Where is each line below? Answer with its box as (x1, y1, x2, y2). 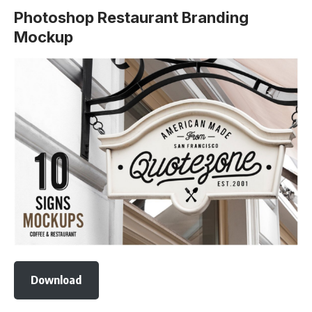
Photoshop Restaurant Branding (14, 8, 249, 26)
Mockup (14, 28, 73, 46)
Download (31, 272, 82, 288)
